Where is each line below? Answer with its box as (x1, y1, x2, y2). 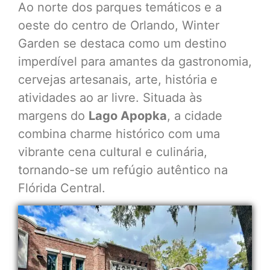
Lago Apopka (89, 108, 167, 123)
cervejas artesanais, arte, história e (18, 72, 218, 87)
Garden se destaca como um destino (18, 36, 227, 51)
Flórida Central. (18, 180, 105, 195)
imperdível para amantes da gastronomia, (18, 54, 252, 69)
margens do (18, 108, 89, 123)
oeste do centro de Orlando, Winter (18, 17, 219, 33)
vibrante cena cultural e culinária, (18, 144, 207, 159)
